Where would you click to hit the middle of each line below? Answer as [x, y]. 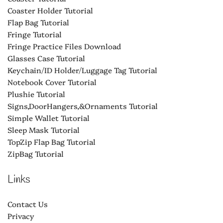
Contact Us [28, 204]
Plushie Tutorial [36, 94]
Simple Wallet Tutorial [49, 117]
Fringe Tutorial [35, 34]
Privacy [21, 216]
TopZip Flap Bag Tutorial [52, 141]
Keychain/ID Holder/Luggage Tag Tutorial [82, 70]
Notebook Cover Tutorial [52, 82]
